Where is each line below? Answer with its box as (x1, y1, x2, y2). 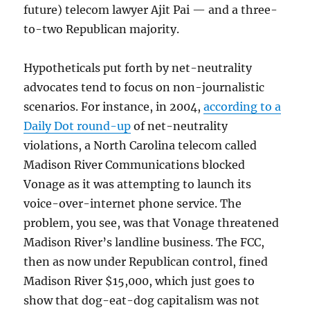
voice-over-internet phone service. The (24, 197, 242, 210)
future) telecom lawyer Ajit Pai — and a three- (24, 3, 278, 17)
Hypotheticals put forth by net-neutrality (24, 61, 253, 75)
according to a (203, 100, 282, 113)
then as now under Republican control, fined (24, 255, 268, 268)
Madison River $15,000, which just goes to (24, 274, 255, 288)
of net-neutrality (131, 119, 228, 133)
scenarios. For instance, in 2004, (24, 100, 204, 113)
